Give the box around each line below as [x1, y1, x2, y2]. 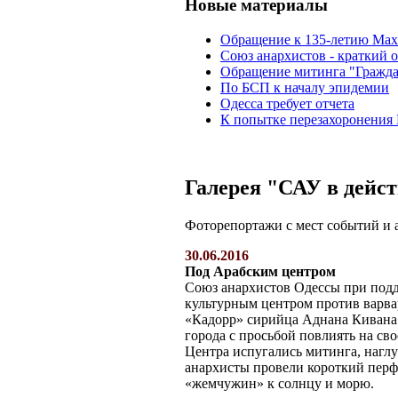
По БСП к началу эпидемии [220, 79, 389, 95]
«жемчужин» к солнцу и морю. [185, 375, 374, 391]
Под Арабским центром [185, 263, 336, 279]
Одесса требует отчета [220, 95, 354, 111]
